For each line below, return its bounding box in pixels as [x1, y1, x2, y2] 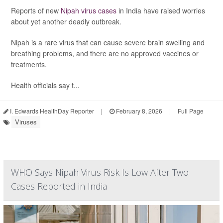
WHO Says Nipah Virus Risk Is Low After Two [11, 166, 189, 178]
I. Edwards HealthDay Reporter [8, 107, 94, 115]
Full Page [178, 107, 204, 115]
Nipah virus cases [61, 5, 116, 15]
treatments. [11, 59, 47, 69]
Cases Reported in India [11, 180, 107, 192]
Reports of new [11, 5, 61, 15]
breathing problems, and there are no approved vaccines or [11, 48, 199, 58]
